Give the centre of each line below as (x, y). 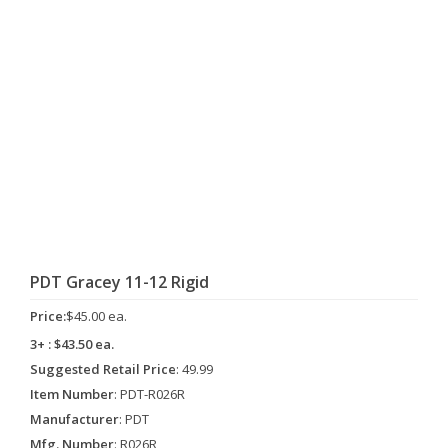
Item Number (72, 394)
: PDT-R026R (149, 394)
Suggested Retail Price (103, 369)
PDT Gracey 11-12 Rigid (119, 282)
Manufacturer (74, 419)
